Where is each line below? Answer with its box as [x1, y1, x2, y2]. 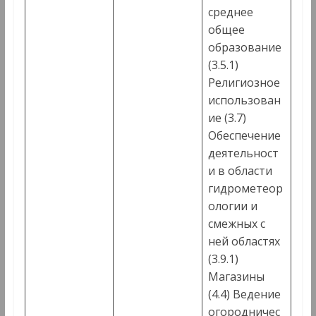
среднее [207, 4, 253, 20]
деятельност [207, 145, 279, 162]
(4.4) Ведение [207, 286, 281, 303]
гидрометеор [207, 181, 283, 197]
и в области [207, 163, 272, 179]
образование [207, 39, 281, 56]
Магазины [207, 269, 265, 285]
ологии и [207, 198, 257, 214]
